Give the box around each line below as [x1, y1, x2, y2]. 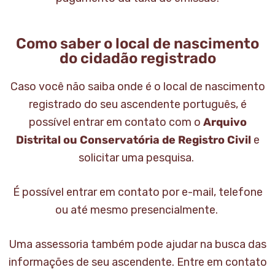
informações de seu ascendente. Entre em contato [8, 255, 267, 269]
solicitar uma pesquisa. [79, 151, 196, 165]
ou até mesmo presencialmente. [55, 203, 220, 217]
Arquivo [203, 115, 247, 129]
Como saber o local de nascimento [16, 35, 259, 52]
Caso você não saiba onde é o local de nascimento [10, 80, 265, 93]
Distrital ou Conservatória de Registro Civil [15, 133, 251, 147]
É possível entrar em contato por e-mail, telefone [12, 185, 263, 199]
